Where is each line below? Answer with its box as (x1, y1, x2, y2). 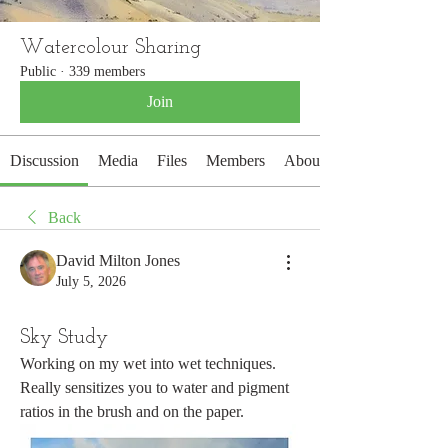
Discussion (9, 152, 79, 169)
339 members (69, 64, 145, 79)
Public (20, 64, 56, 79)
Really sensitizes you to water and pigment (20, 379, 289, 396)
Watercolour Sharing (20, 38, 201, 58)
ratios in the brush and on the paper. (20, 403, 248, 420)
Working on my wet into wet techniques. (20, 355, 276, 372)
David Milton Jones (56, 252, 180, 269)
